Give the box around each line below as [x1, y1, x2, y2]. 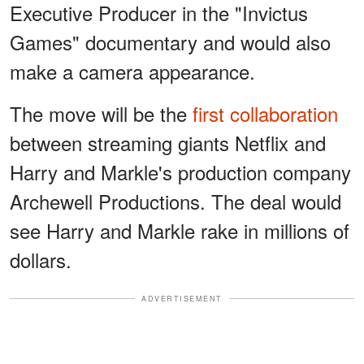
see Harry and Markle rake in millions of [10, 215, 349, 245]
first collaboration [193, 98, 338, 128]
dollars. [10, 245, 71, 274]
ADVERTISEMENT [141, 292, 223, 304]
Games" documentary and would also [10, 27, 331, 56]
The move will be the [10, 98, 193, 128]
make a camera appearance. [10, 56, 255, 85]
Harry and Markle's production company [10, 157, 351, 186]
